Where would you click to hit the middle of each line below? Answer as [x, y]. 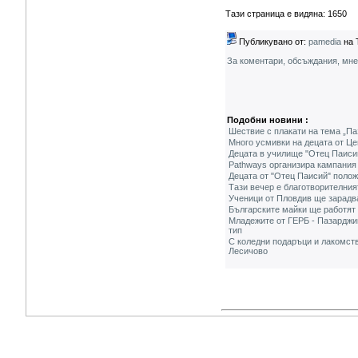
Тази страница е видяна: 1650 [286, 14]
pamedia [325, 42]
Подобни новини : [268, 120]
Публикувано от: [272, 42]
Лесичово [248, 251]
